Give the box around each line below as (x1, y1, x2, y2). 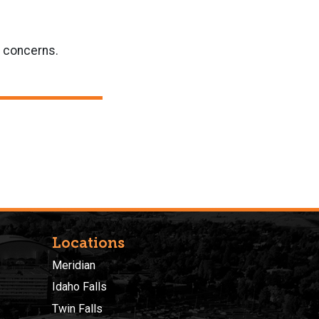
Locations (52, 234, 125, 251)
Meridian (52, 258, 95, 272)
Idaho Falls (52, 280, 107, 294)
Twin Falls (52, 301, 103, 315)
